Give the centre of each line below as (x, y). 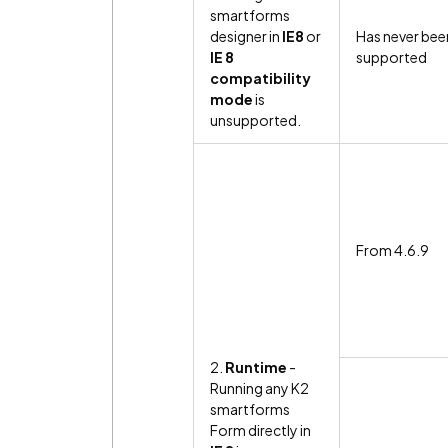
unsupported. (255, 119)
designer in (246, 35)
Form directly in (260, 429)
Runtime (256, 366)
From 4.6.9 (392, 249)
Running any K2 (259, 387)
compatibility (260, 77)
